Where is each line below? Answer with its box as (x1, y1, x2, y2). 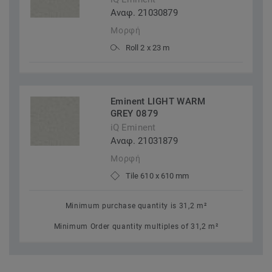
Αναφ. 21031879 (110, 135, 178, 147)
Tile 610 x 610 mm (126, 171, 189, 181)
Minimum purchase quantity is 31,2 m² (65, 202, 207, 211)
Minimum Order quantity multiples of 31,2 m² (53, 222, 219, 231)
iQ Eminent (110, 122, 155, 134)
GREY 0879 (110, 108, 159, 120)
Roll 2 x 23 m (126, 43, 169, 53)
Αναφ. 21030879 (110, 7, 178, 19)
